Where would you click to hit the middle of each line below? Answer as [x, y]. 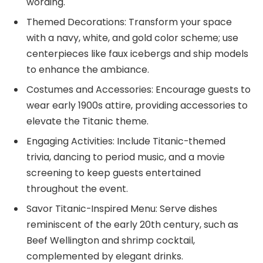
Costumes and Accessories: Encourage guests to [139, 89]
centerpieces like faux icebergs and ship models [137, 53]
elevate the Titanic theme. [87, 121]
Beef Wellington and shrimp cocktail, [111, 240]
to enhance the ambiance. [88, 69]
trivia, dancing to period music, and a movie [126, 157]
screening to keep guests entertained [114, 173]
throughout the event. [77, 188]
